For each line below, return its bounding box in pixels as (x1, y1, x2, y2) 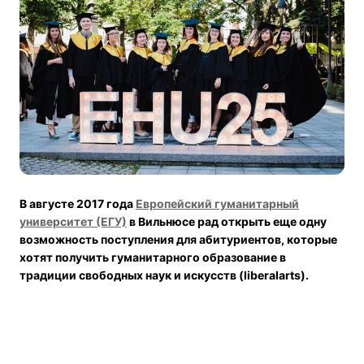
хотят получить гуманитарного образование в (19, 249, 286, 264)
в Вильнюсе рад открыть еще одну (127, 214, 327, 228)
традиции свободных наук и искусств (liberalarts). (19, 267, 309, 282)
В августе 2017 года (19, 196, 136, 210)
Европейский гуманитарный (136, 196, 299, 210)
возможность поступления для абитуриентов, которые (19, 232, 337, 246)
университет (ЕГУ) (19, 214, 127, 228)
